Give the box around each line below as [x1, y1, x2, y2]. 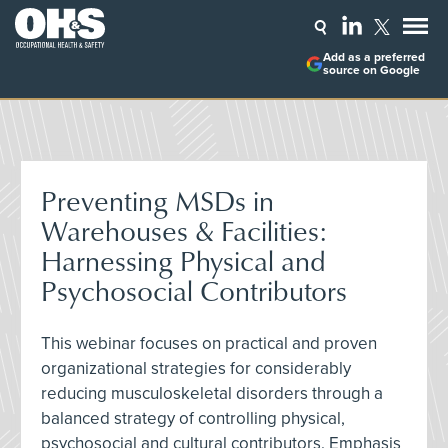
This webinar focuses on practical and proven [41, 333, 377, 354]
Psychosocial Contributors [41, 271, 347, 310]
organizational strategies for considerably [41, 358, 351, 379]
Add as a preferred [322, 50, 425, 65]
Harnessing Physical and [41, 241, 326, 280]
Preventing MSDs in [41, 181, 274, 220]
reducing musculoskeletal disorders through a [41, 383, 383, 404]
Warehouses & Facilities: [41, 211, 326, 250]
